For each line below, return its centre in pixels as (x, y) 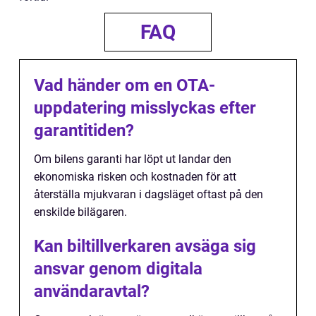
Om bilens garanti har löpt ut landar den (133, 159)
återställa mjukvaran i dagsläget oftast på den (148, 194)
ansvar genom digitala (118, 268)
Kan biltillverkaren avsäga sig (145, 246)
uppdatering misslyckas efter (145, 108)
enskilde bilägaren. (80, 212)
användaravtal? (92, 291)
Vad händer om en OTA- (124, 85)
